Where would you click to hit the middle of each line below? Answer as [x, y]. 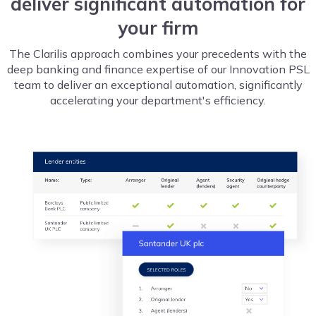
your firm [158, 28]
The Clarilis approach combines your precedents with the [158, 54]
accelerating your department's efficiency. [158, 101]
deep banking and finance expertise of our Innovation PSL [158, 69]
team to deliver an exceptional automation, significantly [158, 85]
